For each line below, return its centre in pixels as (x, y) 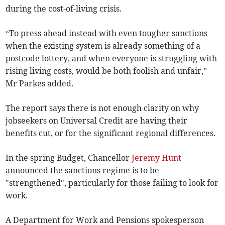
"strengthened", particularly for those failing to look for (112, 183)
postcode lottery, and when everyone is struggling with (111, 59)
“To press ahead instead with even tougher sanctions (107, 33)
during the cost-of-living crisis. (64, 9)
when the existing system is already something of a (103, 46)
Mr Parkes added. (40, 84)
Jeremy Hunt (157, 158)
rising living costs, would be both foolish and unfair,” (106, 71)
